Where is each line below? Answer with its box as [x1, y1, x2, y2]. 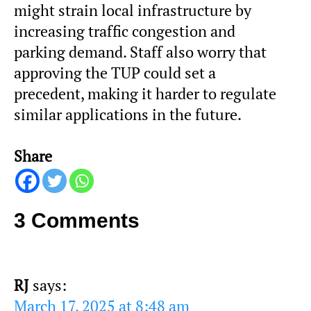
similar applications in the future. [14, 105, 242, 125]
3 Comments [14, 209, 140, 233]
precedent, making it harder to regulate [14, 84, 276, 104]
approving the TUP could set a [14, 63, 216, 83]
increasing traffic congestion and [14, 22, 235, 42]
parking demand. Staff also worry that [14, 42, 267, 62]
